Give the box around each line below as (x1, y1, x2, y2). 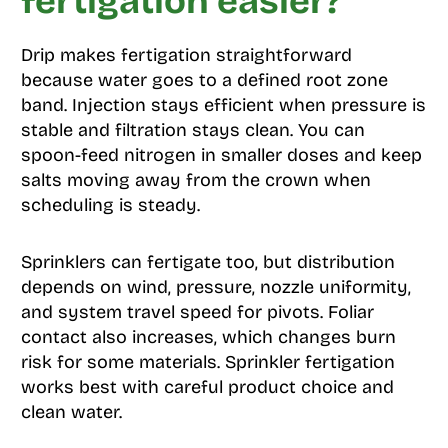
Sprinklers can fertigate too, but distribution (20, 251, 395, 274)
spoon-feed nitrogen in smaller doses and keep (20, 144, 422, 167)
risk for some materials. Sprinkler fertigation (20, 351, 395, 374)
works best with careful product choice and (20, 376, 394, 399)
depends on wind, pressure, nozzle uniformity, (20, 276, 411, 299)
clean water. (20, 401, 122, 424)
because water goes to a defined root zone (20, 69, 388, 92)
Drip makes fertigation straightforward (20, 44, 352, 67)
